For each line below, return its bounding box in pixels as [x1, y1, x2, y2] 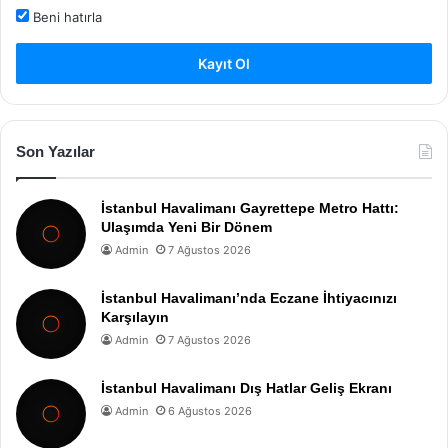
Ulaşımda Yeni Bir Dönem [101, 218, 272, 235]
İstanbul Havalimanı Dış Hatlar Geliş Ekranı [101, 379, 392, 396]
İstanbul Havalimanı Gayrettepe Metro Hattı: [101, 199, 399, 216]
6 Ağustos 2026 [168, 403, 252, 418]
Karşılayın [101, 308, 169, 325]
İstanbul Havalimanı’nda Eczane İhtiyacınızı [101, 289, 397, 306]
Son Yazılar [16, 142, 95, 160]
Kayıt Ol [198, 54, 250, 72]
